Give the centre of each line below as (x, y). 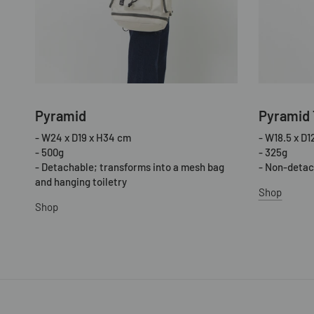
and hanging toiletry (81, 181)
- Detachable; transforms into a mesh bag (130, 166)
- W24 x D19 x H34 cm (83, 137)
